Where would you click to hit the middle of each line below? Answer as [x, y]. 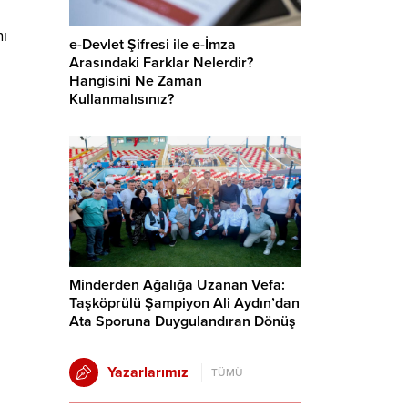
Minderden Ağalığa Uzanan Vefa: [177, 285]
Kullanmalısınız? [122, 100]
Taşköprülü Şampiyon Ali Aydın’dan [184, 303]
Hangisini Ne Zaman [136, 82]
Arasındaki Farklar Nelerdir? [161, 63]
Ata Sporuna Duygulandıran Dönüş [183, 321]
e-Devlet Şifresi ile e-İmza [153, 45]
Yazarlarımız [148, 372]
